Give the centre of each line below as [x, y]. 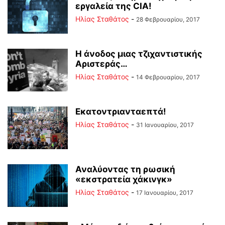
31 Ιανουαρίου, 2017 [165, 125]
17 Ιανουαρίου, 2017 [165, 193]
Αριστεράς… [101, 64]
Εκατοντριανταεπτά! [121, 111]
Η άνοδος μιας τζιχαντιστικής [139, 54]
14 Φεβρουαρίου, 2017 [168, 77]
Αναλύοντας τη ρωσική [125, 169]
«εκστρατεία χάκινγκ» [124, 179]
